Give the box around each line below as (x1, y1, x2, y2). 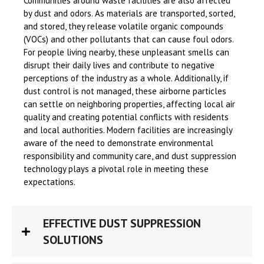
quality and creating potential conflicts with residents (24, 111, 229, 123)
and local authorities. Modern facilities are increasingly (24, 124, 232, 136)
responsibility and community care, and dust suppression (24, 150, 236, 162)
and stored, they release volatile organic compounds (24, 21, 223, 32)
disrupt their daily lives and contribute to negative (24, 60, 214, 71)
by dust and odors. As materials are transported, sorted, (24, 8, 235, 19)
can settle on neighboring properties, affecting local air (24, 98, 235, 110)
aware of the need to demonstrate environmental (24, 137, 213, 149)
